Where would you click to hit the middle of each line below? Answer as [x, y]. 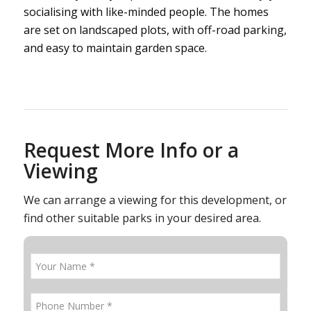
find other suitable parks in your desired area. [142, 218]
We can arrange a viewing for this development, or [155, 200]
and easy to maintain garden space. [115, 48]
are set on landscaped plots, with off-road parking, [155, 30]
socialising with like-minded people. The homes [146, 12]
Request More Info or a [131, 150]
